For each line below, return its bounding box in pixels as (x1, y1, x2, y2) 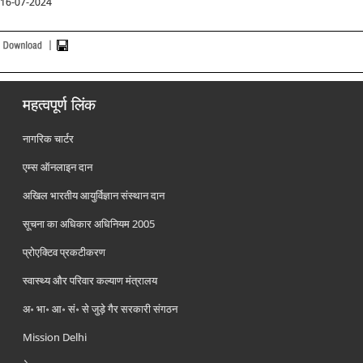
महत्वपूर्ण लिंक (23, 94, 96, 115)
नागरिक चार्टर (23, 131, 75, 146)
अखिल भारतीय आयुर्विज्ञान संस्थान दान (23, 188, 165, 203)
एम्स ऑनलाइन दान (23, 160, 93, 174)
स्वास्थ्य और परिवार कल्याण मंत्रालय (23, 273, 158, 288)
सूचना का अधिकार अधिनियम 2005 (23, 216, 156, 231)
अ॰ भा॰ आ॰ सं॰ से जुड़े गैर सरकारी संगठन (23, 301, 178, 316)
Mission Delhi (23, 330, 88, 344)
